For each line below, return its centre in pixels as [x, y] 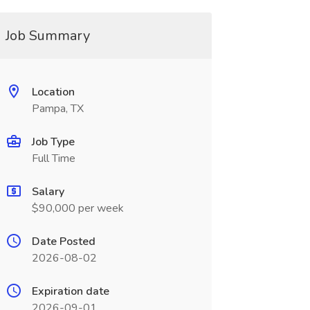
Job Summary [47, 36]
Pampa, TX [57, 109]
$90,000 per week [77, 208]
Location [53, 92]
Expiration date [70, 291]
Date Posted [63, 241]
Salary [48, 192]
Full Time [53, 158]
